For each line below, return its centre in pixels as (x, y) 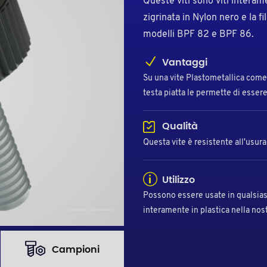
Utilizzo (177, 180)
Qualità (178, 127)
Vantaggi (184, 63)
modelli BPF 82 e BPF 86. (198, 35)
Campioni (76, 249)
